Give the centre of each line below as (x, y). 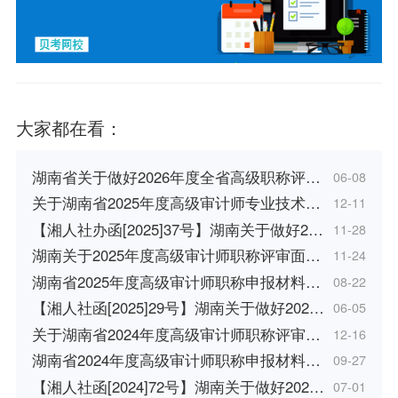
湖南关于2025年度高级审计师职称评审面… (176, 255)
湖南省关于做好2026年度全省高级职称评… (176, 177)
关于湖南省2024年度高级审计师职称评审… (176, 334)
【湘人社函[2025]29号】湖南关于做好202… (178, 308)
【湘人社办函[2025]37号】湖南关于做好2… (177, 229)
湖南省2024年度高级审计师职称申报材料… (176, 360)
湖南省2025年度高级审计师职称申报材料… (176, 281)
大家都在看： (69, 128)
